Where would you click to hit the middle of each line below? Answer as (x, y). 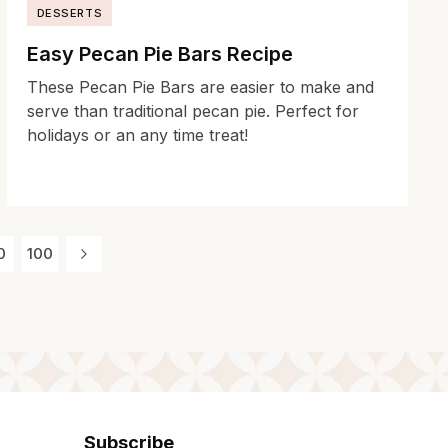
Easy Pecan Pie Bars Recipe (159, 54)
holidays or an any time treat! (137, 135)
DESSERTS (69, 13)
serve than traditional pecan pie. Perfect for (192, 111)
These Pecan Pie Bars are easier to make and (200, 87)
